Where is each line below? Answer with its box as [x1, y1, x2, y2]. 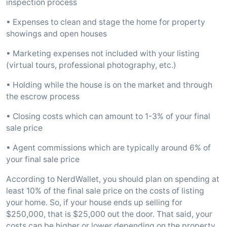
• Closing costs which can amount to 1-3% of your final [6, 111, 210, 121]
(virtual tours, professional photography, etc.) [6, 60, 176, 70]
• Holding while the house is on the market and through [6, 80, 212, 90]
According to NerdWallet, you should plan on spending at [6, 174, 219, 184]
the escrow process [6, 92, 80, 101]
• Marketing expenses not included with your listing [6, 49, 200, 58]
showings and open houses [6, 29, 107, 39]
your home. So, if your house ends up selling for [6, 198, 182, 207]
